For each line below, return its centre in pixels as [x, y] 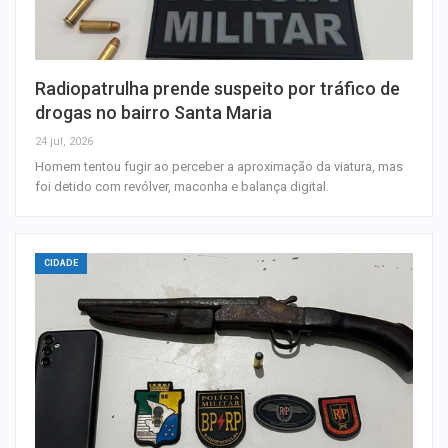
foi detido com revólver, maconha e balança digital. [182, 186]
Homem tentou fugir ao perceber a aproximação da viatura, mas [219, 166]
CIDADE [61, 262]
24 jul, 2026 [64, 141]
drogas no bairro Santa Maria [153, 112]
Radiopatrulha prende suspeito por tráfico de [217, 88]
